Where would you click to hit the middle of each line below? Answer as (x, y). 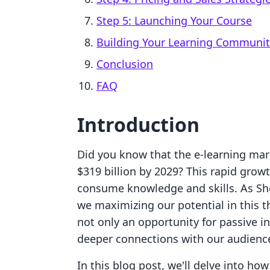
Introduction (138, 124)
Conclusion (125, 64)
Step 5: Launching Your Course (174, 20)
